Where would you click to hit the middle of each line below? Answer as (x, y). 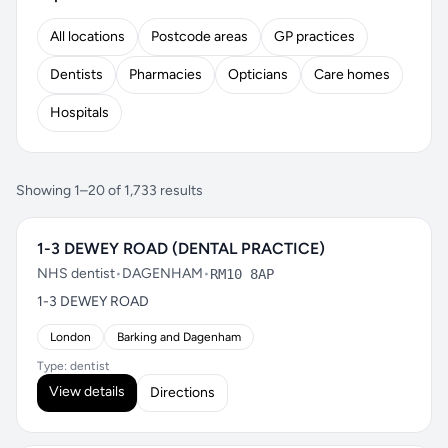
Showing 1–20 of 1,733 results (109, 190)
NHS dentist (76, 273)
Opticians (258, 74)
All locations (87, 36)
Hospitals (79, 112)
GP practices (314, 36)
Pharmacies (165, 74)
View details (87, 391)
